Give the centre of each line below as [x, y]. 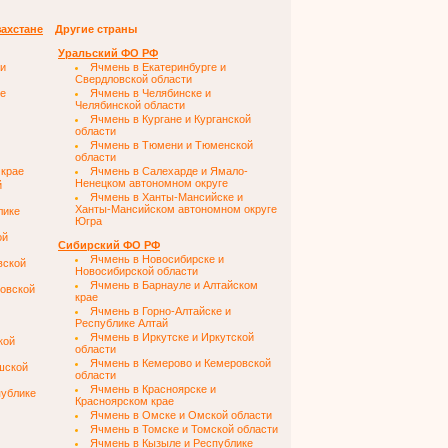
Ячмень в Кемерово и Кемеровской [180, 363]
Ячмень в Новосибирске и [157, 259]
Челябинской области [130, 105]
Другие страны [96, 29]
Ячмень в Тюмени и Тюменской [171, 145]
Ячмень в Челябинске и [150, 93]
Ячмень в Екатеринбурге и [158, 67]
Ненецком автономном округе [151, 183]
